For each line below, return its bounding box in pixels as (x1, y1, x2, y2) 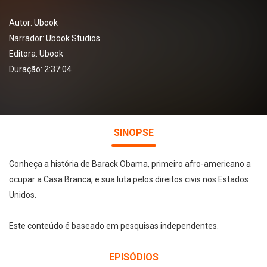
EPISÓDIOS (108, 252, 159, 263)
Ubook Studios (46, 33, 100, 43)
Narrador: (9, 33, 46, 43)
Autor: (9, 18, 34, 27)
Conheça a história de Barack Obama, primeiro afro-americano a (9, 159, 251, 169)
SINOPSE (113, 127, 154, 138)
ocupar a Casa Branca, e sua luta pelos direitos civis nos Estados (9, 175, 249, 184)
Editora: (9, 49, 39, 58)
